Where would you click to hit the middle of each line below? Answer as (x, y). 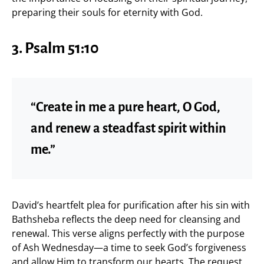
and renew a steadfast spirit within (128, 128)
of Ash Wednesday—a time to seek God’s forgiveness (129, 247)
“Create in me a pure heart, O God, (126, 107)
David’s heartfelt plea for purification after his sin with (131, 205)
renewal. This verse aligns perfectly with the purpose (128, 233)
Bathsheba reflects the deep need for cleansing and (126, 219)
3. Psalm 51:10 (55, 48)
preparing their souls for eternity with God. (107, 12)
